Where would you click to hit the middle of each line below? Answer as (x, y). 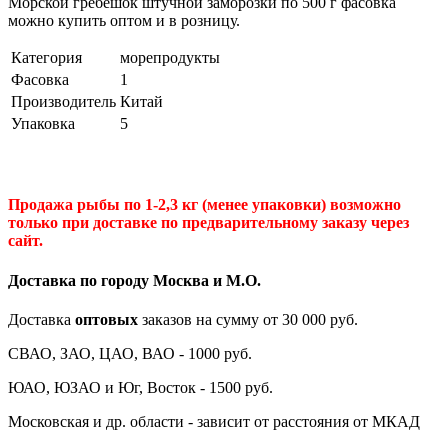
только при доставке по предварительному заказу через (208, 223)
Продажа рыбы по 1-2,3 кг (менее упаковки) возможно (204, 205)
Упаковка (43, 123)
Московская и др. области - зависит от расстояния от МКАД (214, 421)
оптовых (106, 319)
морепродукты (170, 57)
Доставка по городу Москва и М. (126, 280)
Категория (46, 57)
